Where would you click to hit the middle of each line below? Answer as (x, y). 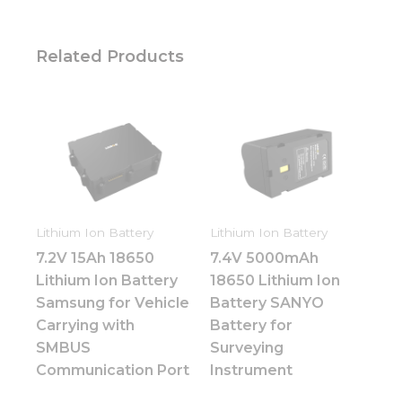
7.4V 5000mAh (264, 258)
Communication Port (113, 370)
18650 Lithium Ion (275, 280)
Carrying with (85, 325)
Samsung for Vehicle (113, 302)
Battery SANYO (267, 302)
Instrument (251, 370)
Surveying (247, 347)
